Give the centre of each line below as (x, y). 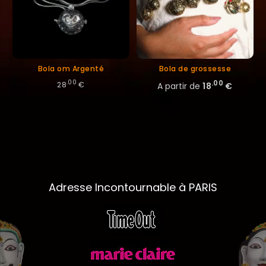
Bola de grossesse (195, 68)
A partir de (179, 86)
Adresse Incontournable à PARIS (133, 187)
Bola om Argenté (71, 68)
